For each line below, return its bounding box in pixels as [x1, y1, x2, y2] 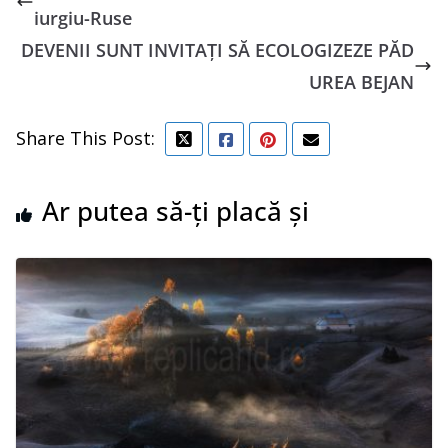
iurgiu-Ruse [34, 5, 132, 30]
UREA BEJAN [309, 69, 414, 94]
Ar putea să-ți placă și [42, 192, 309, 229]
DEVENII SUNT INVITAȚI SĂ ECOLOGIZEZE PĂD [21, 37, 414, 62]
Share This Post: [16, 125, 155, 150]
